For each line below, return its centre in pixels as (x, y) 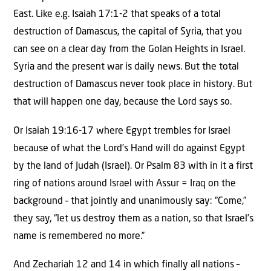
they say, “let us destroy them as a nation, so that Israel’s (133, 219)
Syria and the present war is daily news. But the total (126, 67)
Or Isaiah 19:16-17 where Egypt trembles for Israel (122, 131)
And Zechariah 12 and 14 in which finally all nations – (126, 265)
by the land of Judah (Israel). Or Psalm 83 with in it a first (133, 166)
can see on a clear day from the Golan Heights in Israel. (129, 50)
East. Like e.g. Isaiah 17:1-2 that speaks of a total (117, 15)
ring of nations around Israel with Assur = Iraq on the (125, 184)
